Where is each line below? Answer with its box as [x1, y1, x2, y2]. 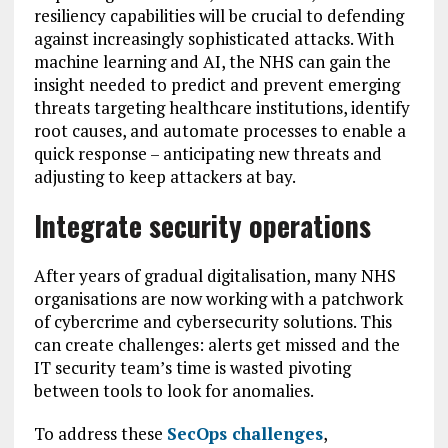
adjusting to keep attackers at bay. [33, 165, 296, 188]
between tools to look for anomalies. [33, 379, 314, 402]
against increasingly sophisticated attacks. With [33, 27, 394, 50]
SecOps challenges [166, 422, 323, 445]
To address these [33, 422, 167, 445]
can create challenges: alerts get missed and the [33, 333, 400, 356]
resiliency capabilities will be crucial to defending [33, 4, 404, 27]
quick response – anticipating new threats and [33, 142, 382, 165]
